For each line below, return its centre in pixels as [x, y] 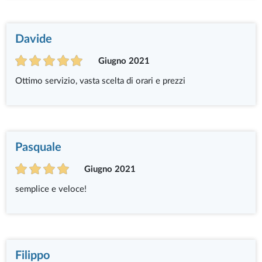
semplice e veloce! [51, 189]
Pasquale [39, 147]
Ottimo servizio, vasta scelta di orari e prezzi [101, 81]
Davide [34, 39]
